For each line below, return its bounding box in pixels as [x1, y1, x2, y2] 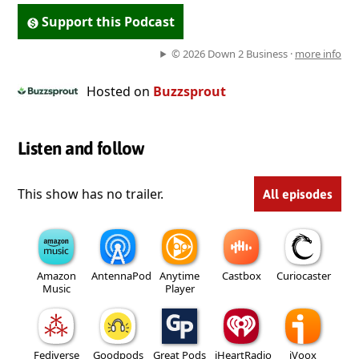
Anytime [159, 268, 200, 283]
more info [295, 46, 341, 61]
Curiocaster [276, 268, 331, 283]
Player [164, 280, 195, 296]
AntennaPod [91, 268, 151, 283]
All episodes [263, 186, 333, 201]
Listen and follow [18, 138, 145, 159]
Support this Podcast [42, 13, 175, 30]
